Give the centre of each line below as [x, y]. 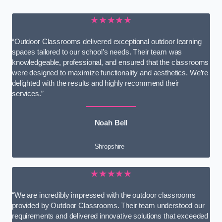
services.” [28, 93]
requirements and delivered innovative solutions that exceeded [110, 216]
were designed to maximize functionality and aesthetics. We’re [110, 73]
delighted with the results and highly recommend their [96, 83]
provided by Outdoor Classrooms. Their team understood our [108, 205]
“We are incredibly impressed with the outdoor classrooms [104, 195]
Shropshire [110, 147]
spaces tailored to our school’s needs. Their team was [97, 52]
